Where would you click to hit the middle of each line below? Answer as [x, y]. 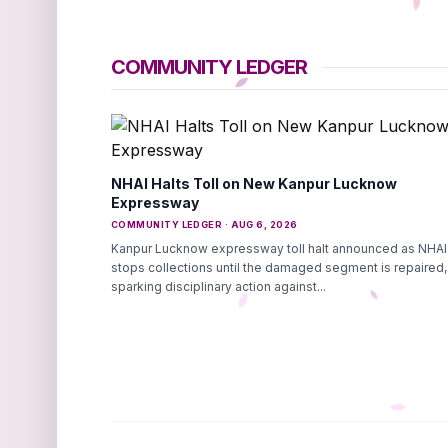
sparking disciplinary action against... [218, 286]
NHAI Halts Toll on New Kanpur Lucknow [254, 183]
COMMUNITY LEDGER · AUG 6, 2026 [204, 224]
